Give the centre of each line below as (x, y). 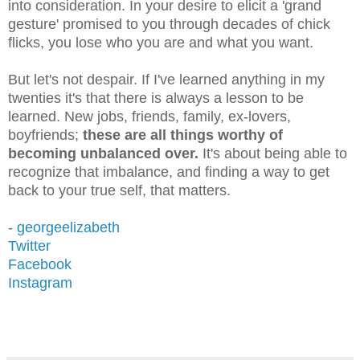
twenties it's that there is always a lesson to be (156, 98)
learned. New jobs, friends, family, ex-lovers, (149, 117)
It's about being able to (273, 154)
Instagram (40, 283)
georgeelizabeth (68, 228)
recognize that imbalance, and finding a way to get (169, 172)
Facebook (40, 265)
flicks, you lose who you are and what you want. (161, 43)
